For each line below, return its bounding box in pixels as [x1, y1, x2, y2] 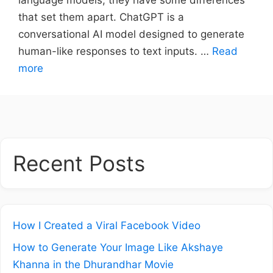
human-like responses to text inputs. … [18, 44, 212, 57]
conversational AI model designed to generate [18, 27, 244, 40]
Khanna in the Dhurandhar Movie [13, 258, 174, 271]
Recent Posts [13, 150, 145, 176]
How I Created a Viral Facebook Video [13, 219, 200, 232]
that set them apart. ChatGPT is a [18, 10, 184, 23]
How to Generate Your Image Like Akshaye [13, 241, 223, 254]
